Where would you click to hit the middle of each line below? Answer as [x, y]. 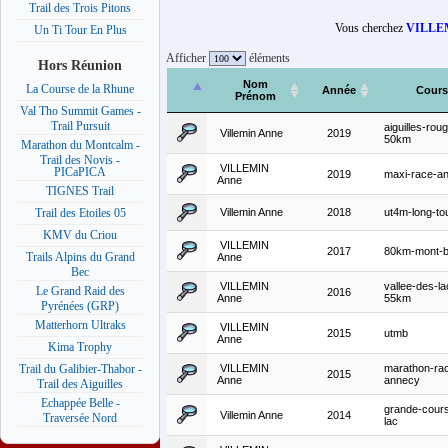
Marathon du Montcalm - [80, 145]
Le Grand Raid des [80, 291]
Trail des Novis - [80, 159]
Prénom [255, 96]
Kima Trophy [80, 347]
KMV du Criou [80, 235]
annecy [402, 380]
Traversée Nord [80, 417]
